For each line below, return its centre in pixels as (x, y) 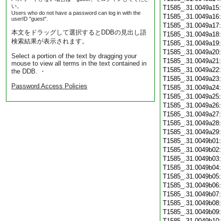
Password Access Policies (49, 86)
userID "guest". (30, 19)
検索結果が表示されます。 (50, 41)
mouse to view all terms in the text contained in (79, 63)
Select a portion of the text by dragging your (74, 56)
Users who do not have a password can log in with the (76, 13)
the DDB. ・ (29, 71)
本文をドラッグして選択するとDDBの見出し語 (79, 32)
